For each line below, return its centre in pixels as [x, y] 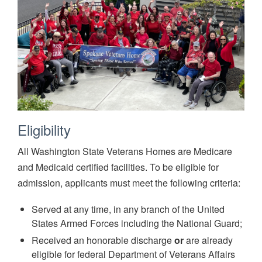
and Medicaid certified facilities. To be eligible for [118, 167]
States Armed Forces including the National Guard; [137, 223]
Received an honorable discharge [103, 240]
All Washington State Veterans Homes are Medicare [125, 151]
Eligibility [46, 130]
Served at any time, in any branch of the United [128, 209]
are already [208, 240]
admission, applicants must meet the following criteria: [129, 183]
